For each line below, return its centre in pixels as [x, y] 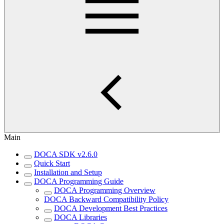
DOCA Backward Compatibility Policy [106, 199]
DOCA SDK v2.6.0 [66, 154]
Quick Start [52, 163]
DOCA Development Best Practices [111, 208]
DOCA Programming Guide [79, 181]
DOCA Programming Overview [105, 190]
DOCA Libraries [80, 217]
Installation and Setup [68, 172]
